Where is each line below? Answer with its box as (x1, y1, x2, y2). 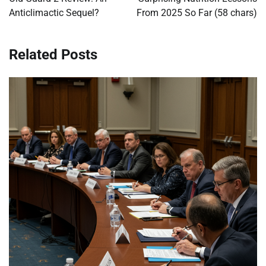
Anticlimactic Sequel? (9, 7, 99, 19)
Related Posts (9, 46, 97, 64)
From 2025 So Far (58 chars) (137, 7, 257, 19)
